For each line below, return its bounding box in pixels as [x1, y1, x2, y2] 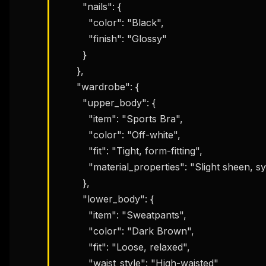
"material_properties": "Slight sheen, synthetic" [59, 160, 88, 173]
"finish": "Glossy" [59, 32, 88, 45]
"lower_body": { [59, 192, 83, 205]
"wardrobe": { [59, 80, 77, 93]
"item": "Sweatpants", [59, 208, 88, 221]
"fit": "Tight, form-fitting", [59, 144, 88, 157]
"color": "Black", [59, 16, 88, 28]
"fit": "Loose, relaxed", [59, 240, 88, 253]
